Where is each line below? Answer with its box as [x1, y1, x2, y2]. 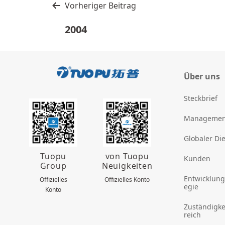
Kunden [184, 154, 210, 164]
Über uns [184, 71, 220, 82]
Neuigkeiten [101, 160, 153, 172]
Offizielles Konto [104, 175, 150, 184]
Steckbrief [184, 93, 217, 103]
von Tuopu [105, 151, 149, 162]
